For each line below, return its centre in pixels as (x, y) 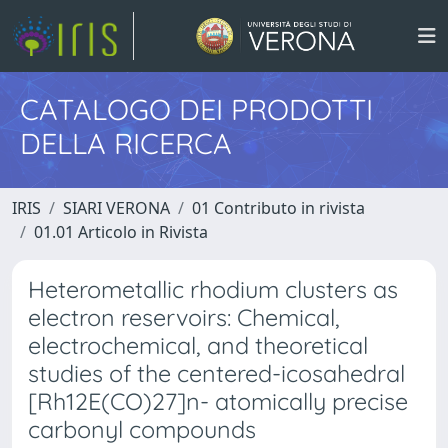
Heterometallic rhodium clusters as (213, 289)
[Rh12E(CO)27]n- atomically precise (218, 401)
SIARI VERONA (116, 208)
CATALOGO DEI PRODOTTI (196, 109)
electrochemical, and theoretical (198, 345)
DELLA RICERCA (126, 143)
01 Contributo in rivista (278, 208)
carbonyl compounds (142, 429)
